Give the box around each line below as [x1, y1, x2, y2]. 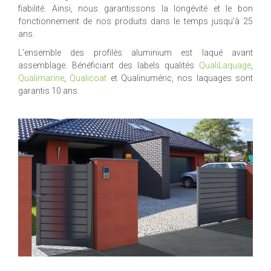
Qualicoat [70, 73, 107, 83]
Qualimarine [18, 73, 64, 83]
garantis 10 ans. [18, 85, 79, 96]
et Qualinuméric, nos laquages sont [106, 73, 253, 83]
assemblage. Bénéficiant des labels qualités [18, 60, 199, 70]
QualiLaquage [199, 60, 251, 70]
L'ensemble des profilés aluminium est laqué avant [18, 47, 253, 57]
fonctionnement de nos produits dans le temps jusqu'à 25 [18, 16, 253, 26]
